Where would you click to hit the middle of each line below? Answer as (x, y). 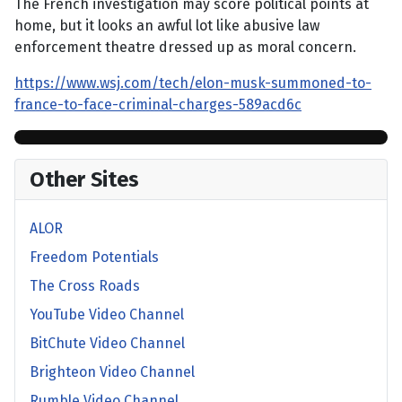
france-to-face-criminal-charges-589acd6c (158, 105)
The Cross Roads (85, 286)
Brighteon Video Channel (112, 372)
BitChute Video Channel (107, 344)
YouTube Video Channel (107, 315)
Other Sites (84, 180)
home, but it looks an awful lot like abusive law (167, 26)
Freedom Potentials (94, 258)
